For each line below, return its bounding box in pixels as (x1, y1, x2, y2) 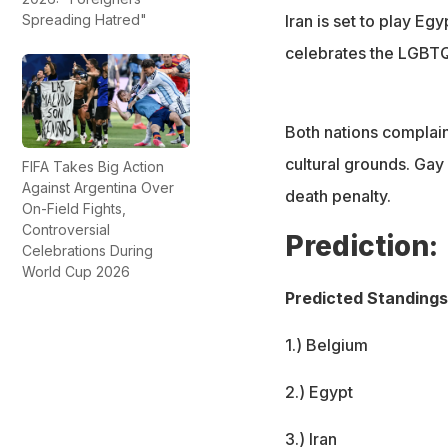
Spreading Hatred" (22, 10, 147, 28)
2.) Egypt (284, 382, 353, 403)
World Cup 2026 (22, 263, 130, 281)
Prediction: (284, 229, 438, 264)
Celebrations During (22, 242, 153, 260)
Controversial (22, 221, 110, 239)
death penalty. (284, 186, 391, 207)
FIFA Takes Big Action (22, 158, 164, 176)
